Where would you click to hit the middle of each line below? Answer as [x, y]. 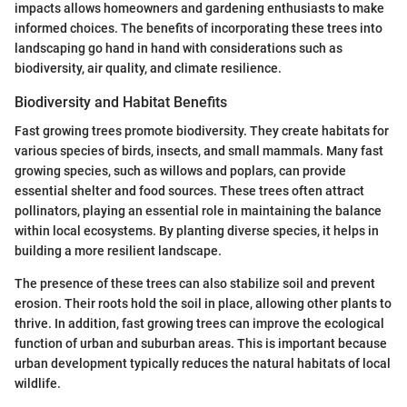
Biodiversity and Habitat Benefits [121, 102]
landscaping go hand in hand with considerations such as [179, 48]
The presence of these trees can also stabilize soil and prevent [195, 283]
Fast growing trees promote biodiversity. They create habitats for [202, 131]
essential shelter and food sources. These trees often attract [189, 191]
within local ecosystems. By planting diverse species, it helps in [197, 231]
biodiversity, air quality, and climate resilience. [148, 68]
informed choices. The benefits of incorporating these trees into [199, 28]
